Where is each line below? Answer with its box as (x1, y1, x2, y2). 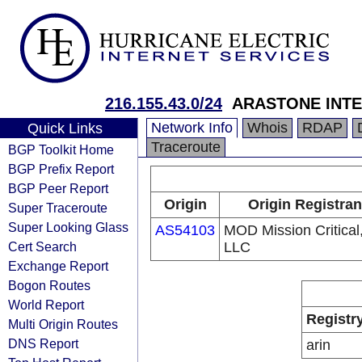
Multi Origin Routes (8, 317, 118, 331)
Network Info (151, 120, 233, 136)
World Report (8, 297, 84, 312)
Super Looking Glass (8, 220, 128, 234)
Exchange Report (8, 259, 108, 273)
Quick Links (27, 120, 103, 137)
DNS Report (8, 336, 78, 351)
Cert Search (8, 239, 77, 254)
